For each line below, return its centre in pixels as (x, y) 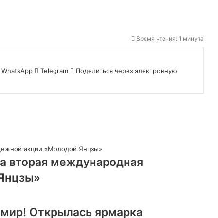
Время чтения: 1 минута (169, 38)
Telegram (54, 70)
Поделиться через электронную (127, 70)
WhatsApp (17, 70)
